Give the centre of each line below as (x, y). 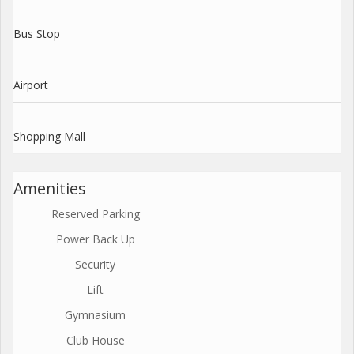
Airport (31, 85)
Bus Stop (37, 33)
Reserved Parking (95, 213)
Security (95, 264)
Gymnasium (95, 314)
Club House (95, 340)
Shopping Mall (49, 136)
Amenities (50, 188)
